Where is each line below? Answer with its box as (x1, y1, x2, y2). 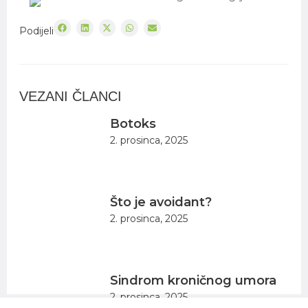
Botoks (109, 116, 156, 131)
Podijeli (19, 24, 54, 37)
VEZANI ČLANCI (19, 89, 122, 104)
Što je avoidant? (109, 195, 212, 210)
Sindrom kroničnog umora (109, 273, 276, 289)
